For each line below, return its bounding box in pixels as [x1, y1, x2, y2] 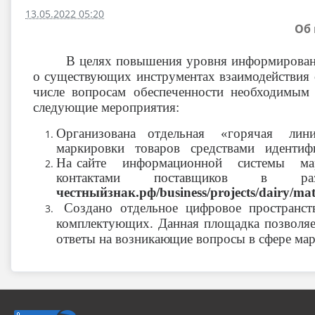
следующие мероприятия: [33, 100, 179, 115]
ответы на [56, 231, 115, 246]
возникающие [115, 231, 193, 246]
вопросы [196, 231, 245, 246]
